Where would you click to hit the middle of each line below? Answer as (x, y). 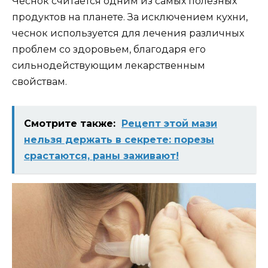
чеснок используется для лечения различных (128, 33)
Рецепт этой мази (169, 124)
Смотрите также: (70, 124)
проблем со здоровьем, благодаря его (109, 49)
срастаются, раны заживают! (101, 156)
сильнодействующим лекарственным (109, 65)
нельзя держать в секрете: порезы (119, 140)
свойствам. (39, 81)
